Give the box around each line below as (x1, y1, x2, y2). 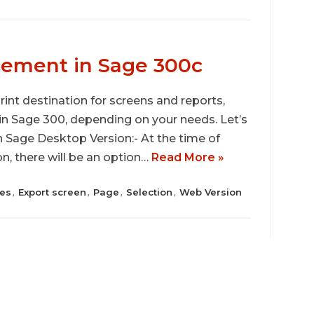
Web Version (179, 186, 243, 198)
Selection (126, 186, 173, 198)
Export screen (18, 186, 87, 198)
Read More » (151, 151, 225, 164)
